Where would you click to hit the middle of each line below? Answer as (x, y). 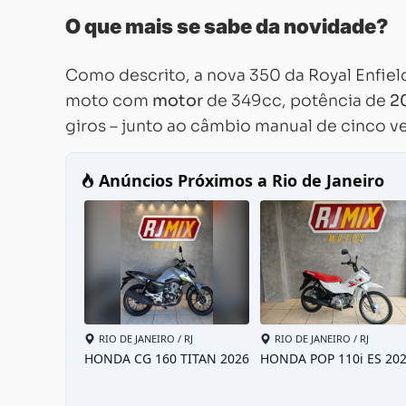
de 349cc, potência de (296, 101)
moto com (109, 101)
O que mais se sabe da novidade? (227, 26)
